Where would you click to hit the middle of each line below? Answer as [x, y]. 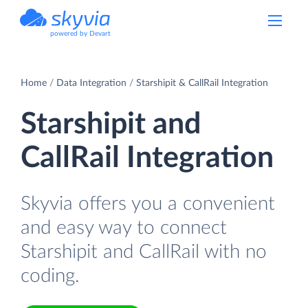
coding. [50, 276]
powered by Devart [80, 34]
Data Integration [91, 83]
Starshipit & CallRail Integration [202, 83]
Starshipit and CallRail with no [144, 252]
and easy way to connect [124, 228]
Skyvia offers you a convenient [148, 203]
